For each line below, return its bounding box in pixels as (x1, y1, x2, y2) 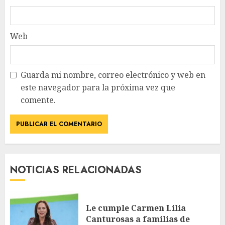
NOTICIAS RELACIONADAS (10, 163, 142, 178)
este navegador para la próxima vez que (21, 82, 175, 93)
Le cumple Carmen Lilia (86, 202, 186, 214)
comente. (21, 94, 56, 106)
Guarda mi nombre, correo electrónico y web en (21, 69, 205, 81)
